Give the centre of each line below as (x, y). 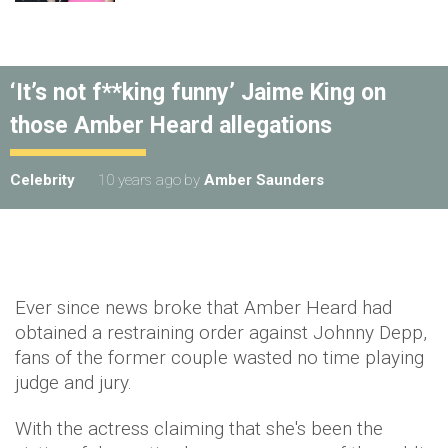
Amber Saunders (264, 179)
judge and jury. (73, 382)
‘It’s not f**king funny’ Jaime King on (198, 92)
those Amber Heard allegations (171, 125)
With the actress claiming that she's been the (199, 428)
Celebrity (42, 179)
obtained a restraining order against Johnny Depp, (221, 332)
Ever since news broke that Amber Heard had (203, 307)
